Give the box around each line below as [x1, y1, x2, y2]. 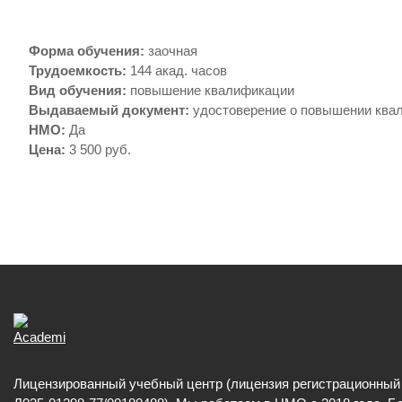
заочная [148, 43, 197, 58]
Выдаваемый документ [29, 102, 185, 118]
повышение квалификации [130, 83, 294, 98]
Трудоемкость [29, 63, 122, 78]
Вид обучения [29, 83, 122, 98]
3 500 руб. [69, 142, 131, 157]
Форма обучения [29, 43, 140, 58]
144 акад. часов [130, 63, 227, 78]
